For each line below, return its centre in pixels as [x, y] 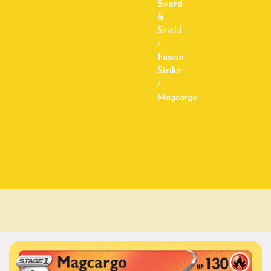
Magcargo [177, 97]
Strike [169, 71]
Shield [170, 31]
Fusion [171, 57]
